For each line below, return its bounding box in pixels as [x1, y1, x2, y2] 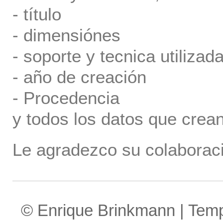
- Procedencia [12, 88, 119, 108]
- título [12, 4, 61, 24]
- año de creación [12, 67, 146, 87]
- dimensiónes [12, 25, 120, 45]
